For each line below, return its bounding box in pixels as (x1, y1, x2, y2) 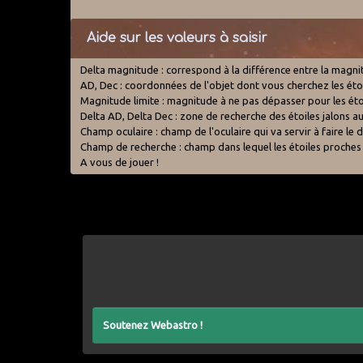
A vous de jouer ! (80, 156, 160, 168)
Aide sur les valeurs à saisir (87, 30, 268, 45)
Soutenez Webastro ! (103, 318, 203, 331)
